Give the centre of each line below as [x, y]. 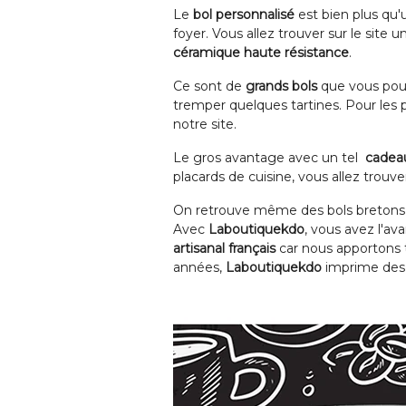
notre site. [205, 124]
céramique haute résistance [261, 53]
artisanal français [224, 248]
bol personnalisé [244, 14]
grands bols [281, 86]
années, [199, 267]
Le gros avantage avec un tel [269, 158]
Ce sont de [209, 86]
